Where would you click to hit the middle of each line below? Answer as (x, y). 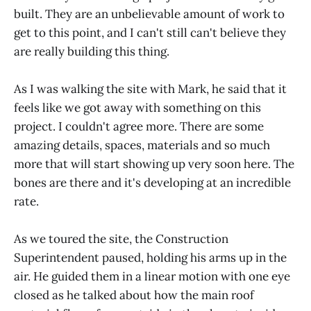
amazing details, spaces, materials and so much (142, 145)
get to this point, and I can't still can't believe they (150, 32)
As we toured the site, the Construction (121, 239)
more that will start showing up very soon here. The (154, 164)
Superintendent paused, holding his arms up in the (150, 258)
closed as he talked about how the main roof (134, 295)
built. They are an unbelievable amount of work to (149, 14)
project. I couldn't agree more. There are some (139, 127)
